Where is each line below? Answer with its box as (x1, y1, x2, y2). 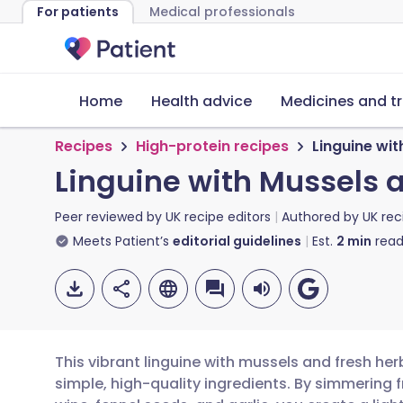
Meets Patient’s (73, 232, 169, 250)
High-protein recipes (136, 136, 289, 157)
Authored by (282, 208, 363, 226)
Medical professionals (149, 3, 295, 21)
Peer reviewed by (55, 208, 166, 226)
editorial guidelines (173, 232, 301, 250)
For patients (37, 3, 119, 21)
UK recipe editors (166, 208, 271, 226)
